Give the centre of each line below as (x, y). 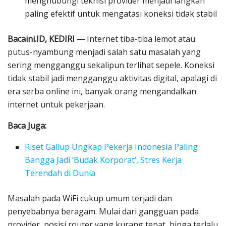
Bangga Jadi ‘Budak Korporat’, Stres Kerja (103, 160)
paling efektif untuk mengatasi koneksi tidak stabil (121, 14)
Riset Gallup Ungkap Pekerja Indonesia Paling (111, 147)
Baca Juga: (27, 126)
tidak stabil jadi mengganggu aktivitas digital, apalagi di (112, 78)
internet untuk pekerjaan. (56, 105)
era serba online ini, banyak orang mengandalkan (102, 92)
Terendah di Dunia (60, 173)
